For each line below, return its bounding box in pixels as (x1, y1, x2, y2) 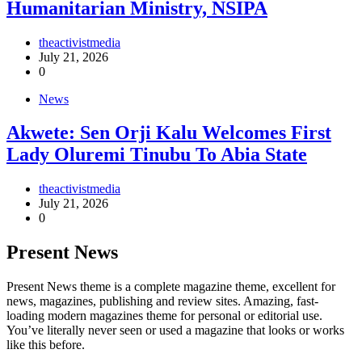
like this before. (6, 338, 85, 352)
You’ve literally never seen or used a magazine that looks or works (6, 323, 344, 338)
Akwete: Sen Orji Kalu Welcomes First (6, 122, 331, 144)
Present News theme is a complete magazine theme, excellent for (6, 280, 335, 294)
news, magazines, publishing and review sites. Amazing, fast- (6, 294, 318, 309)
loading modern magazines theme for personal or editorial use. (6, 309, 322, 323)
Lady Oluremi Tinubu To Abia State (6, 144, 307, 166)
